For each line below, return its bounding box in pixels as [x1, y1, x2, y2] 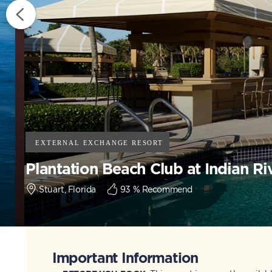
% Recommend [130, 184, 192, 194]
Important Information [52, 250, 198, 265]
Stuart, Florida [39, 184, 96, 194]
